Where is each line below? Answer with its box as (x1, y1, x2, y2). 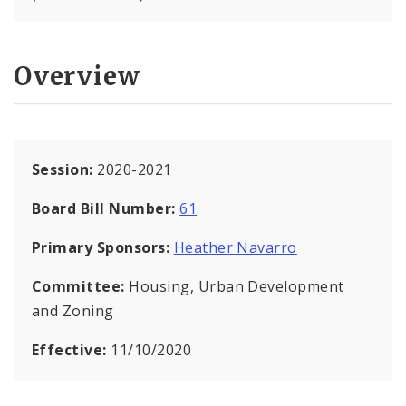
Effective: (32, 339, 111, 360)
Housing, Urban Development (129, 275, 344, 296)
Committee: (32, 275, 130, 296)
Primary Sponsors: (32, 237, 170, 257)
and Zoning (32, 300, 114, 321)
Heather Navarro (173, 237, 297, 257)
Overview (14, 59, 140, 92)
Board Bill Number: (32, 198, 180, 218)
